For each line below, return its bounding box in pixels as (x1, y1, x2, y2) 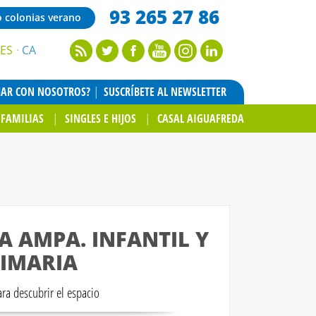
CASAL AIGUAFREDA (157, 111, 244, 126)
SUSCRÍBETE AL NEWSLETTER (104, 84, 226, 99)
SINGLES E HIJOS (64, 111, 136, 126)
